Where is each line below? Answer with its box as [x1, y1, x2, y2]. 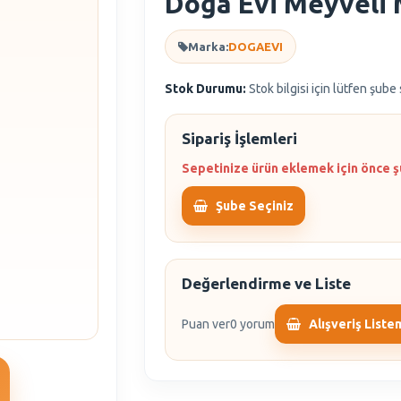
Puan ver [182, 317, 231, 331]
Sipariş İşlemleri [182, 130, 298, 147]
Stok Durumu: [165, 81, 247, 96]
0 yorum [230, 317, 276, 331]
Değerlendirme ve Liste [182, 275, 352, 292]
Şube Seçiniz [216, 199, 294, 213]
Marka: [188, 40, 229, 53]
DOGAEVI [228, 40, 284, 53]
